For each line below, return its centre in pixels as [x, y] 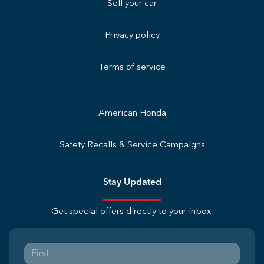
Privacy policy [132, 35]
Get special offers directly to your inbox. [132, 212]
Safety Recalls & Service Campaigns [132, 145]
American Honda [132, 113]
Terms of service [132, 67]
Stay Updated [132, 182]
